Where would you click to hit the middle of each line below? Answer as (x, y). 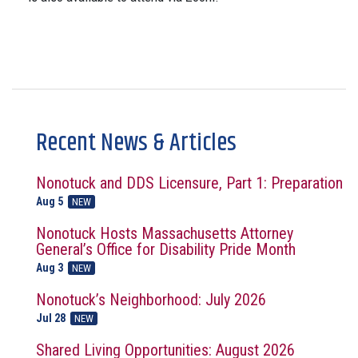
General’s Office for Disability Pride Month (166, 249)
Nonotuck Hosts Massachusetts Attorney (165, 233)
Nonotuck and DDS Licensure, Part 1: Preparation (189, 183)
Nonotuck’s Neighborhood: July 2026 (151, 300)
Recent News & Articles (136, 143)
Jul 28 (52, 318)
